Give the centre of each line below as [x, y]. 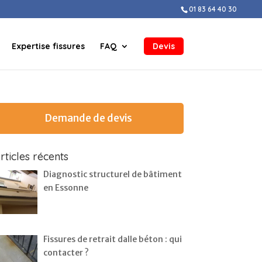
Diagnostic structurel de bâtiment [113, 174]
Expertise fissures [48, 46]
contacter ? [66, 252]
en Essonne [66, 188]
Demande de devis [89, 118]
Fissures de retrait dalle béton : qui [113, 239]
